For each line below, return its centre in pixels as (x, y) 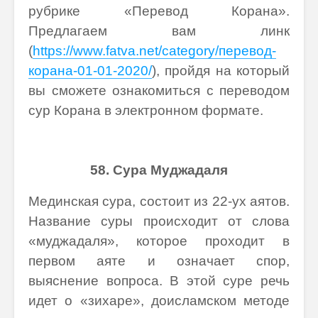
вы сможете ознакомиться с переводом (159, 91)
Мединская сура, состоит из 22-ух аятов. (159, 201)
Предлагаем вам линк (159, 31)
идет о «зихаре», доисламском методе (159, 301)
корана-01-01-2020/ (90, 71)
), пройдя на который (221, 71)
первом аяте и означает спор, (159, 261)
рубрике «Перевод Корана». (159, 11)
